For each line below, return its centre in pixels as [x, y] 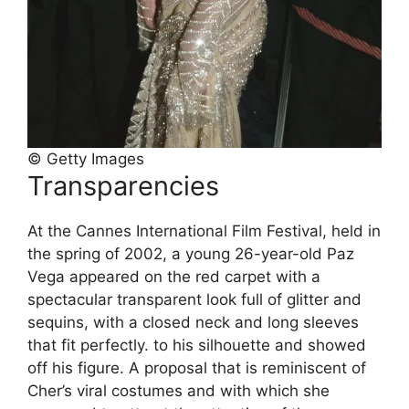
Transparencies [123, 186]
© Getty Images [86, 159]
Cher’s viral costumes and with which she [178, 391]
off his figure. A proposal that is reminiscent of [197, 368]
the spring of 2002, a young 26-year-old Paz [191, 254]
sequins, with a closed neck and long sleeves [193, 323]
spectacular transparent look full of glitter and [194, 300]
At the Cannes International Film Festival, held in [204, 231]
